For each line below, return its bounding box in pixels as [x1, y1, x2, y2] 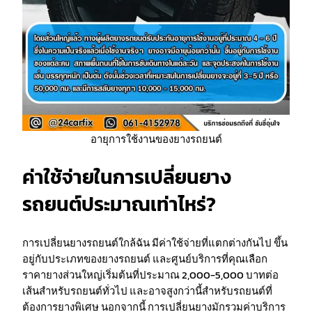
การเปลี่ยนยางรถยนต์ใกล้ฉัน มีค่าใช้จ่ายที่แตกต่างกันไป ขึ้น [22, 234, 288, 251]
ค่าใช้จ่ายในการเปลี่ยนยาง [22, 162, 231, 192]
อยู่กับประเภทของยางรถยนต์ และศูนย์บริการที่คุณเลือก [22, 250, 267, 267]
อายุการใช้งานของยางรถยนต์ [90, 130, 222, 147]
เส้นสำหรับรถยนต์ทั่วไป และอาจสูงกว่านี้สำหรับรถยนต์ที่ [22, 282, 272, 299]
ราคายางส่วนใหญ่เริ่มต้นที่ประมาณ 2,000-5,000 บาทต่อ [22, 266, 279, 283]
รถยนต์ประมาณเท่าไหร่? [22, 189, 216, 219]
